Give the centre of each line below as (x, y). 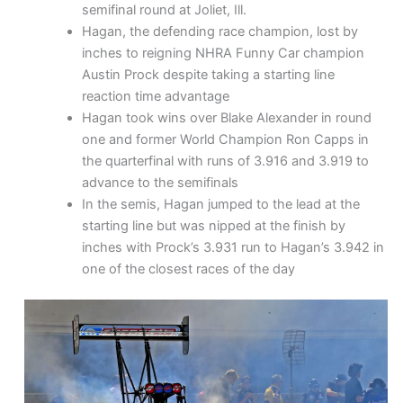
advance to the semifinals (161, 183)
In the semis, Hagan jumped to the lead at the (221, 205)
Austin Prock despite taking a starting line (209, 75)
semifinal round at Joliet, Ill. (165, 10)
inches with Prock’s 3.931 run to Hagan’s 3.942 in (233, 248)
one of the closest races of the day (189, 269)
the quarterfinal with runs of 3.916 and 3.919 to (226, 161)
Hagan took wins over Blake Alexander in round (227, 118)
